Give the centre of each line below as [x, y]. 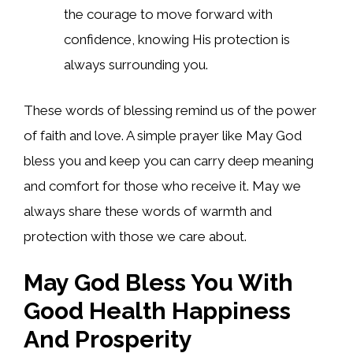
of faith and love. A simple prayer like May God [163, 135]
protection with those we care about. [135, 236]
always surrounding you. [136, 65]
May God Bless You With [158, 283]
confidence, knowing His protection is [177, 40]
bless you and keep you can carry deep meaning [169, 160]
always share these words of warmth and [148, 211]
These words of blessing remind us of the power [170, 110]
